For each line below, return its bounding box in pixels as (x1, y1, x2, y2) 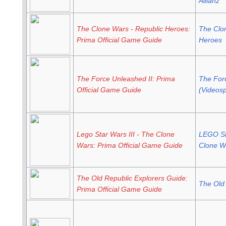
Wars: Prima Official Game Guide (76, 141, 183, 150)
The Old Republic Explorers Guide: (76, 174, 188, 183)
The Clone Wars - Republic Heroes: (76, 25, 190, 33)
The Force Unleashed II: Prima (76, 75, 175, 83)
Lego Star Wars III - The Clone (76, 130, 175, 139)
